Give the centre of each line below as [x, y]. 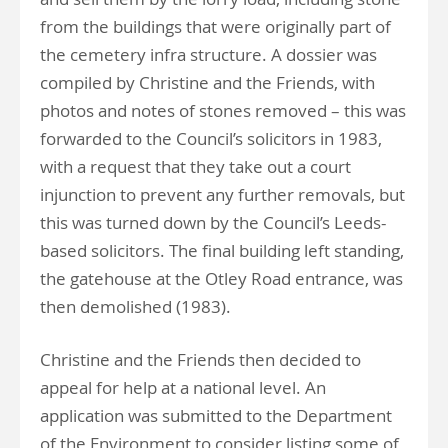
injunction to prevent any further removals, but [222, 194]
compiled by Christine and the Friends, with [207, 82]
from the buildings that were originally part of [215, 26]
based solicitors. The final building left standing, [222, 250]
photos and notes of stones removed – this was [223, 110]
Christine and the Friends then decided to [200, 359]
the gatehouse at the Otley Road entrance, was [221, 278]
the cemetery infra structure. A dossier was [208, 54]
